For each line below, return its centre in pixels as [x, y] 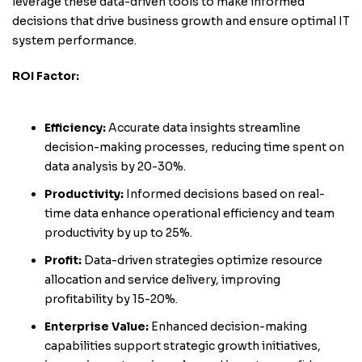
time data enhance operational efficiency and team [189, 213]
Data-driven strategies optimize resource [202, 260]
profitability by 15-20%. [111, 299]
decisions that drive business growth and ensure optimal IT [181, 21]
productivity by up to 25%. [118, 233]
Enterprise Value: [97, 326]
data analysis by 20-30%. [115, 166]
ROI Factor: [46, 76]
